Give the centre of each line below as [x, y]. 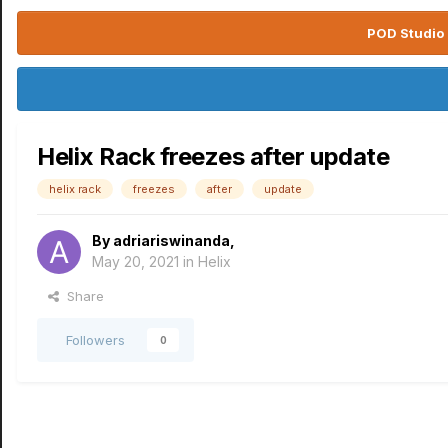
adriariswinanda [171, 240]
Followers [95, 340]
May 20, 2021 [135, 261]
